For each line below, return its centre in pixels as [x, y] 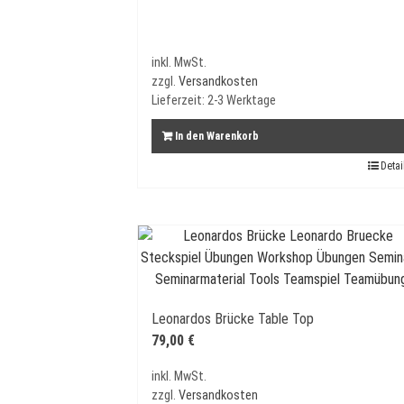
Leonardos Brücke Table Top [233, 318]
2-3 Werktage [242, 100]
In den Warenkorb [217, 136]
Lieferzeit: [179, 100]
